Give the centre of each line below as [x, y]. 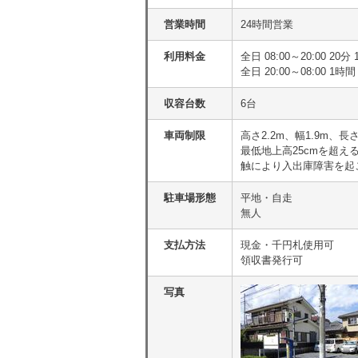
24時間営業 [267, 24]
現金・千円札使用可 [287, 245]
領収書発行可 [272, 260]
